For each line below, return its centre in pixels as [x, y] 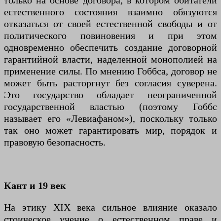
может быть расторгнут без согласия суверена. [110, 83]
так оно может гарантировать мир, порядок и [110, 130]
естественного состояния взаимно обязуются [110, 12]
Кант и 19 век [35, 186]
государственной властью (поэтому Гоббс [110, 107]
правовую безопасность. [55, 142]
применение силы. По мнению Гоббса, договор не [110, 71]
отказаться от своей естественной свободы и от [110, 24]
